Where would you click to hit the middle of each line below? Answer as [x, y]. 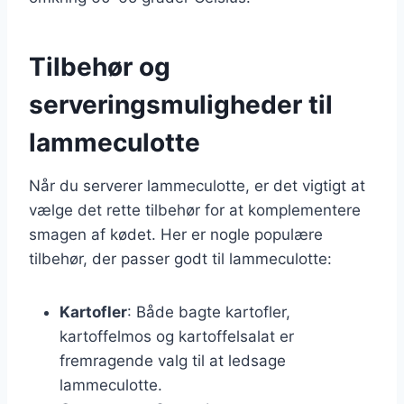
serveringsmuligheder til [181, 104]
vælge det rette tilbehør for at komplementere [195, 210]
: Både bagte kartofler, [209, 312]
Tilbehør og [100, 66]
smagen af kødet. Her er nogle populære [176, 234]
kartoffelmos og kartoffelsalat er [177, 336]
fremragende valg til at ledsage [173, 360]
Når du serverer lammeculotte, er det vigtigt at [197, 185]
